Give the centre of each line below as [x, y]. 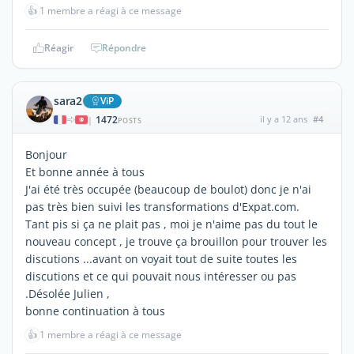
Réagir [58, 47]
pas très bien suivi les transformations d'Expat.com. [162, 206]
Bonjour [46, 154]
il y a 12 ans [283, 119]
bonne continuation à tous [95, 311]
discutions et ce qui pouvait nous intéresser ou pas [161, 276]
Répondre [124, 47]
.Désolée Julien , [68, 293]
